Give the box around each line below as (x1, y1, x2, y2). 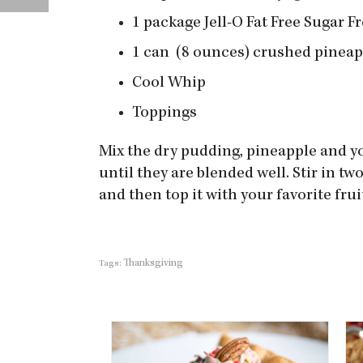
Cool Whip (132, 75, 206, 92)
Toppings (132, 105, 197, 122)
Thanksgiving (123, 258, 183, 269)
